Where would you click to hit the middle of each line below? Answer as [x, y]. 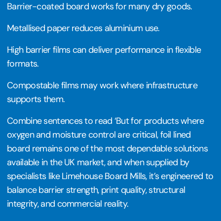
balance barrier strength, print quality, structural [96, 190]
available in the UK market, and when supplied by [98, 162]
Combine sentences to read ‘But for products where [106, 121]
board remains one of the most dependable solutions [107, 148]
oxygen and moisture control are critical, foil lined [99, 134]
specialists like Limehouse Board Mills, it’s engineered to [110, 176]
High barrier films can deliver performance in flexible [104, 50]
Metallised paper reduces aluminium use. [83, 28]
